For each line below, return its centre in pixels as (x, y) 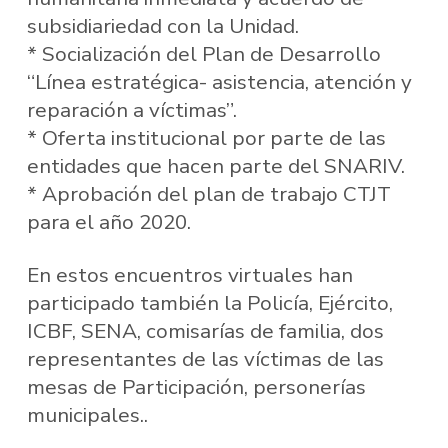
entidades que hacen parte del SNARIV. (215, 165)
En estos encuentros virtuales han (189, 275)
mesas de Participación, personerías (196, 387)
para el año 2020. (108, 221)
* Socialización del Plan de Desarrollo (203, 53)
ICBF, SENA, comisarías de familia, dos (205, 331)
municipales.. (87, 415)
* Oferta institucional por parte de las (206, 137)
